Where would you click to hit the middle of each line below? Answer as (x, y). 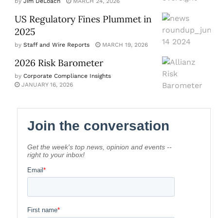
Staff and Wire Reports (56, 45)
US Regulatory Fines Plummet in (83, 19)
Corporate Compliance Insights (67, 76)
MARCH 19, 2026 (124, 45)
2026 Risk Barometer (59, 63)
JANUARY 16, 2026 (46, 84)
